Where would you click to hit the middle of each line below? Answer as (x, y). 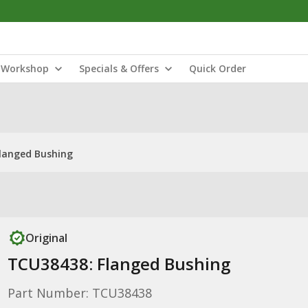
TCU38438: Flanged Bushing (119, 264)
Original (46, 238)
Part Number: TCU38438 (79, 293)
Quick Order (218, 68)
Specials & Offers (119, 68)
